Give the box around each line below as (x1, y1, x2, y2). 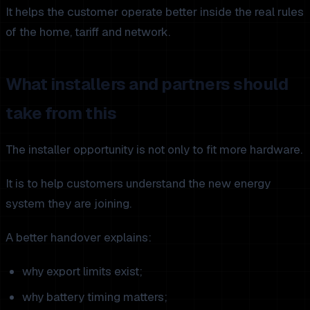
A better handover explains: (6, 229, 152, 245)
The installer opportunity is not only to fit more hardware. (6, 141, 302, 157)
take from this (6, 102, 117, 124)
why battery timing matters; (22, 289, 167, 304)
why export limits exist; (22, 263, 143, 279)
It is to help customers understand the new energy (6, 175, 271, 191)
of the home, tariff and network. (6, 24, 170, 39)
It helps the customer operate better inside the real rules (6, 3, 304, 19)
